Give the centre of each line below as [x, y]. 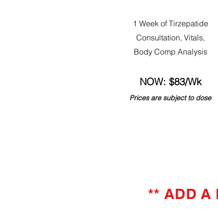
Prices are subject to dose [170, 98]
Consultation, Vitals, [170, 37]
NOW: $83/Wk [170, 81]
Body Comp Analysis [170, 51]
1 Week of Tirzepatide [170, 23]
